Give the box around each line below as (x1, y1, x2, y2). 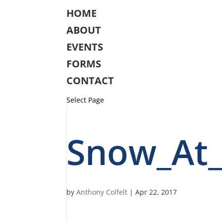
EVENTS (66, 40, 104, 54)
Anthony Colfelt (76, 187, 128, 197)
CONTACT (66, 74, 114, 87)
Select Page (66, 95, 105, 105)
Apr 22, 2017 (135, 187, 177, 197)
